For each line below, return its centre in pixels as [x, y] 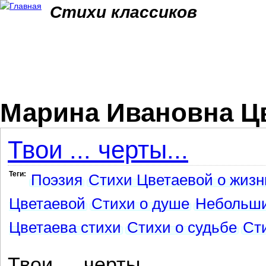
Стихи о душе [140, 204]
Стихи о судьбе [182, 227]
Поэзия [57, 180]
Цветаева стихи [65, 227]
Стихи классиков [123, 12]
